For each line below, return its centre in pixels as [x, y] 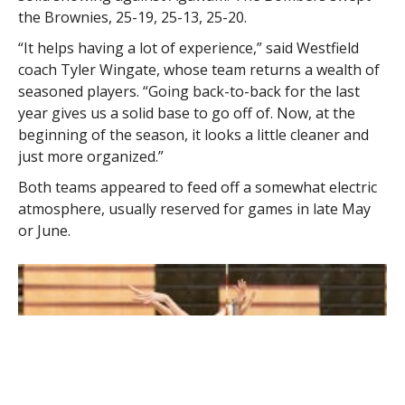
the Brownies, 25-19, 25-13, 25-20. [132, 17]
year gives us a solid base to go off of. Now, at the [186, 113]
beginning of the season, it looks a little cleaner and [193, 135]
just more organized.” [90, 156]
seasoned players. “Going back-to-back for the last [188, 91]
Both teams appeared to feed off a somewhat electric [197, 187]
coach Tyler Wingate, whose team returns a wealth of [198, 70]
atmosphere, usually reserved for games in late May [194, 209]
